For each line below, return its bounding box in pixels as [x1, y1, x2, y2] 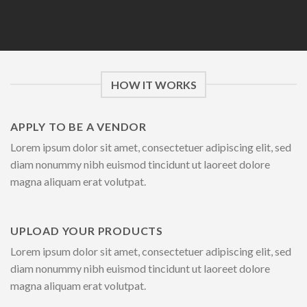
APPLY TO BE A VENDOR [10, 119, 147, 133]
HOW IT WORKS [110, 77, 197, 91]
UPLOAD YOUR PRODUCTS [10, 224, 163, 238]
